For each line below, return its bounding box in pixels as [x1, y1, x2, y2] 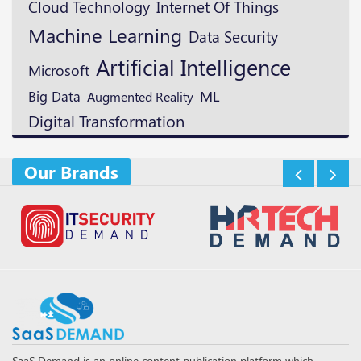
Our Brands [24, 160, 118, 185]
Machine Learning [28, 22, 182, 48]
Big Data [28, 87, 81, 106]
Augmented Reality [87, 87, 193, 106]
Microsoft [28, 60, 89, 81]
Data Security [189, 26, 278, 48]
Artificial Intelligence [96, 52, 291, 82]
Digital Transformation [28, 110, 185, 132]
